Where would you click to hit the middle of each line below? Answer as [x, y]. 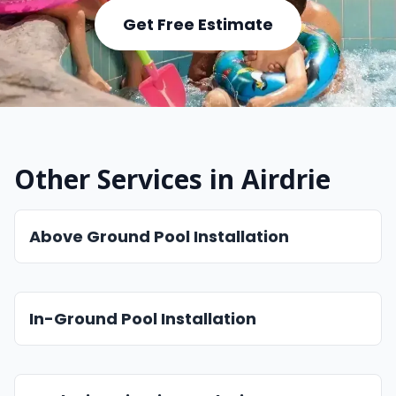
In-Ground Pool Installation [143, 319]
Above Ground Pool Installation [159, 236]
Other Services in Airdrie [172, 179]
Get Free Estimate [198, 24]
